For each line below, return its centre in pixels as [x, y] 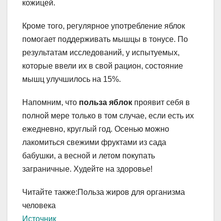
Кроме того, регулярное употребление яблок [104, 26]
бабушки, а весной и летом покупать [89, 155]
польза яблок [106, 102]
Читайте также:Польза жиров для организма [104, 192]
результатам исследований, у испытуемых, [101, 52]
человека [39, 205]
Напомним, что [51, 102]
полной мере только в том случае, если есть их [108, 115]
